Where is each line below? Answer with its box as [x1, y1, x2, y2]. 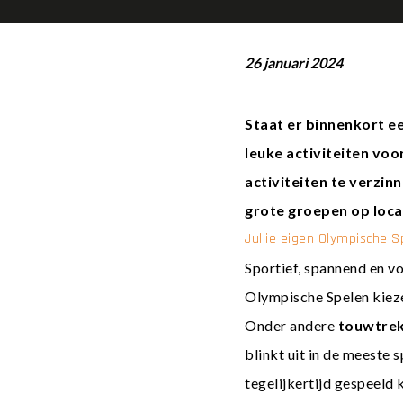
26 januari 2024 [245, 54, 343, 71]
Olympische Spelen [245, 288, 370, 305]
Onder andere [245, 317, 338, 334]
